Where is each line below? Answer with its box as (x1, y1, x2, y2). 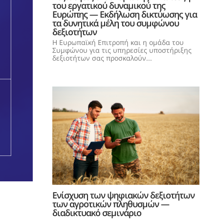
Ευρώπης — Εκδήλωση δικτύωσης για (52, 8, 197, 21)
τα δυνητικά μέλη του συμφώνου (52, 17, 179, 29)
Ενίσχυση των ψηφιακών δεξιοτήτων (52, 189, 195, 201)
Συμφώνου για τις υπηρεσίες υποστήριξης (52, 45, 192, 55)
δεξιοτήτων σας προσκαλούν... (52, 53, 152, 63)
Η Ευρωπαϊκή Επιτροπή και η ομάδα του (52, 38, 184, 47)
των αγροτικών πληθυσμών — (52, 198, 169, 210)
